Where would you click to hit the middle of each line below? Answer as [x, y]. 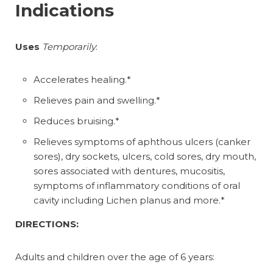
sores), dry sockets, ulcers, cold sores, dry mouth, [145, 156]
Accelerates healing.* [82, 79]
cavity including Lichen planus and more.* [129, 200]
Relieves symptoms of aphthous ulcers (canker [142, 141]
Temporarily [69, 46]
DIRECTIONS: [47, 224]
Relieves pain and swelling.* [97, 100]
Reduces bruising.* [76, 121]
